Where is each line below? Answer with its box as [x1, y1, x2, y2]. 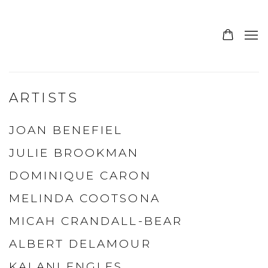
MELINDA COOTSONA [9, 191, 160, 205]
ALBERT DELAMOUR [9, 237, 151, 251]
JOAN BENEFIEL [9, 123, 123, 137]
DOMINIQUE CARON [9, 169, 151, 182]
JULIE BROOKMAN [9, 146, 139, 160]
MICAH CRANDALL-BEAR [9, 214, 182, 228]
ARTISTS [9, 90, 79, 105]
